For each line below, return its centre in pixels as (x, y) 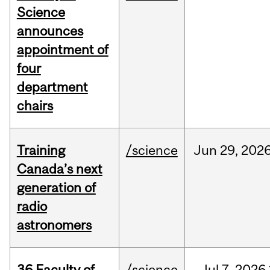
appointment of (62, 50)
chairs (35, 106)
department (52, 87)
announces (50, 31)
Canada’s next (59, 169)
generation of (56, 188)
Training (41, 150)
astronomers (54, 225)
